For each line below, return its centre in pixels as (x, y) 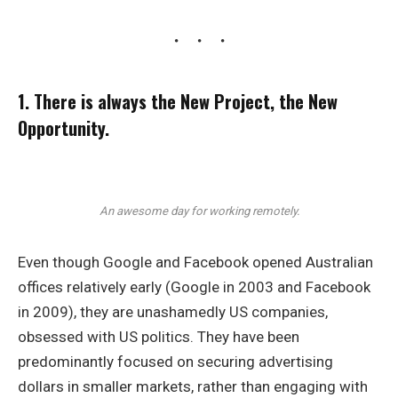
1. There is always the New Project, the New (178, 101)
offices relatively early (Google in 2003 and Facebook (194, 287)
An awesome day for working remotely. (199, 211)
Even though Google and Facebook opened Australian (195, 262)
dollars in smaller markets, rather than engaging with (193, 386)
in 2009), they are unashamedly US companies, (173, 311)
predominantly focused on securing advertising (175, 361)
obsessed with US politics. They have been (159, 336)
